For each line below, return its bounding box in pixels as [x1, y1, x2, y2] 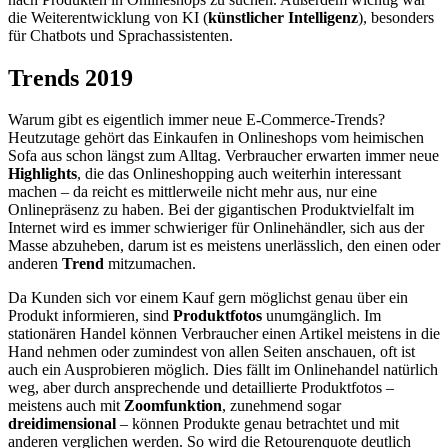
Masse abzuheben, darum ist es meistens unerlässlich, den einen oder [8, 237, 440, 255]
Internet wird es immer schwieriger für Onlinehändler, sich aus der [8, 219, 424, 237]
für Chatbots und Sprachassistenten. [8, 26, 233, 44]
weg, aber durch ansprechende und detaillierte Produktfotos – [8, 379, 394, 397]
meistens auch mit [8, 397, 124, 415]
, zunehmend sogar [222, 397, 341, 415]
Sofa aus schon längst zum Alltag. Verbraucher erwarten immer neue [8, 147, 439, 165]
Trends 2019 [8, 64, 133, 91]
